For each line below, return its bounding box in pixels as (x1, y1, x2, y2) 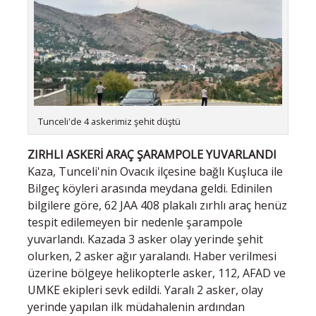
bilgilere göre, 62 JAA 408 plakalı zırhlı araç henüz (28, 197, 287, 213)
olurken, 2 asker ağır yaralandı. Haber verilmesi (28, 248, 276, 264)
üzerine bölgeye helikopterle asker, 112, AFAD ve (28, 265, 286, 281)
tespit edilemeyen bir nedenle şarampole (28, 214, 243, 230)
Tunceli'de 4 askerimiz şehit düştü (38, 115, 181, 128)
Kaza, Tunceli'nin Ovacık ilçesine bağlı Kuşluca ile (28, 163, 283, 179)
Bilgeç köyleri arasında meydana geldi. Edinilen (28, 180, 272, 196)
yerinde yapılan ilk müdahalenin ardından (28, 298, 245, 315)
